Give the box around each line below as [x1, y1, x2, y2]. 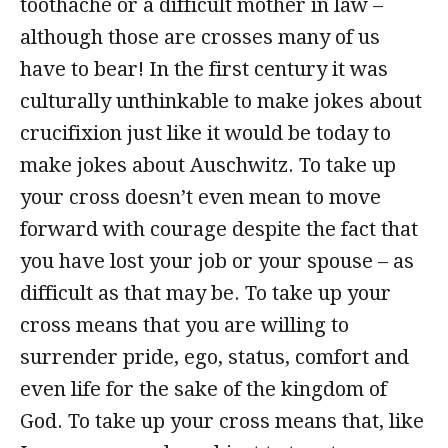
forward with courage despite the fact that [20, 217, 418, 241]
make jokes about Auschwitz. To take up [20, 153, 396, 177]
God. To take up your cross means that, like [20, 409, 424, 433]
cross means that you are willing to [20, 313, 349, 337]
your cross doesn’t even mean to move [20, 185, 381, 209]
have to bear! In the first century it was [20, 57, 388, 81]
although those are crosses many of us [20, 25, 380, 49]
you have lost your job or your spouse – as [20, 249, 414, 273]
